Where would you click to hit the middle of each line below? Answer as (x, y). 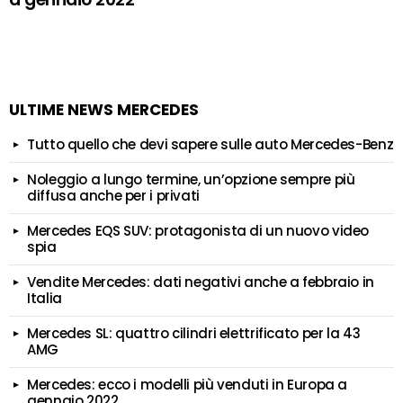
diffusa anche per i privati (113, 196)
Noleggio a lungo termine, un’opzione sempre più (191, 180)
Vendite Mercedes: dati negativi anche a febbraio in (201, 282)
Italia (45, 299)
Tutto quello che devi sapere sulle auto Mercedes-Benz (210, 145)
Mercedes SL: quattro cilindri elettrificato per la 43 (194, 334)
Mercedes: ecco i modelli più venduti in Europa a (187, 385)
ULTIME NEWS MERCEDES (104, 110)
